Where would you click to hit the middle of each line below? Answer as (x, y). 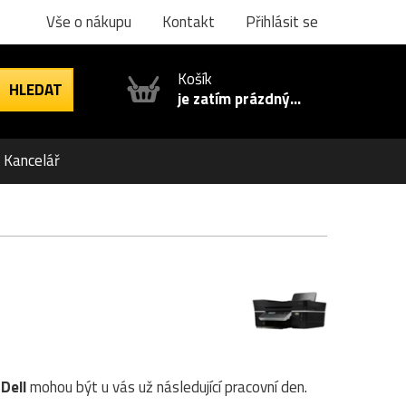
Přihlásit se (282, 22)
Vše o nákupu (89, 22)
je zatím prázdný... (239, 99)
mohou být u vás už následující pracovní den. (167, 387)
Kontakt (188, 22)
